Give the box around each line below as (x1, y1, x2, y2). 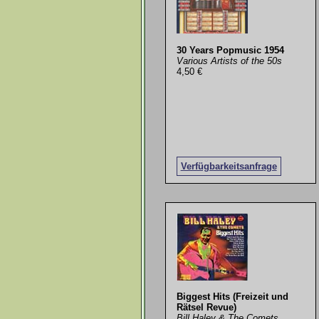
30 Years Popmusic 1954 (176, 44, 284, 56)
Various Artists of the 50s (176, 55, 282, 66)
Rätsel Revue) (176, 302, 236, 313)
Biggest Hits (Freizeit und (176, 291, 288, 303)
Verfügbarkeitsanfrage (180, 161, 277, 172)
